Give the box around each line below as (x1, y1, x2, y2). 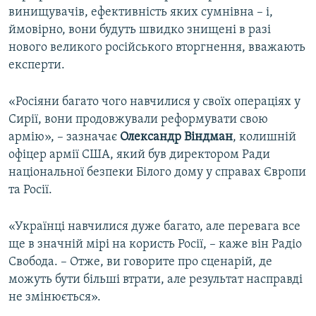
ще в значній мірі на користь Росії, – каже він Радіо (8, 238, 302, 252)
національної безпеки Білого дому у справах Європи (8, 166, 306, 180)
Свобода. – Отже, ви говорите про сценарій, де (8, 255, 272, 269)
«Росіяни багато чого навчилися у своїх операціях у (8, 95, 300, 109)
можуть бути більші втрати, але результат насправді (8, 273, 303, 287)
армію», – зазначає (8, 130, 120, 145)
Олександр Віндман (120, 130, 233, 145)
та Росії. (8, 183, 52, 197)
